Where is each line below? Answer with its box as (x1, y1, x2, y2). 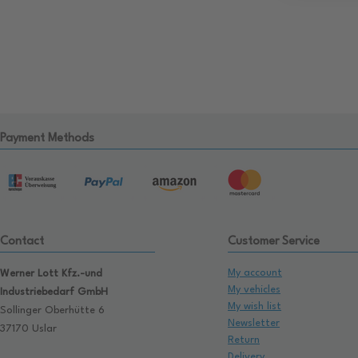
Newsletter (228, 318, 280, 329)
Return (228, 335, 260, 346)
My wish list (228, 301, 281, 312)
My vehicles (228, 284, 280, 296)
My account (228, 268, 282, 279)
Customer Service (228, 236, 320, 249)
